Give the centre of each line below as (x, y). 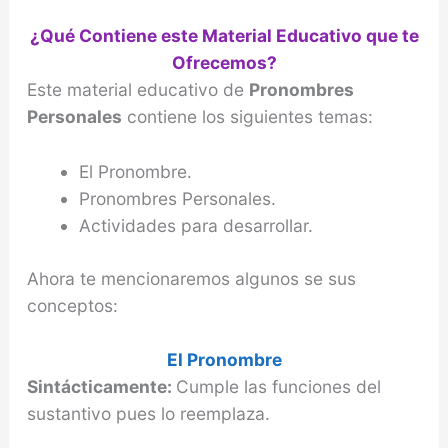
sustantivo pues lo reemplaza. (148, 414)
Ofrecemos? (224, 62)
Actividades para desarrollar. (195, 225)
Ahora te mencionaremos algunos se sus (191, 278)
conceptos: (72, 305)
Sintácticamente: (101, 387)
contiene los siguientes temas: (247, 116)
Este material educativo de (137, 89)
